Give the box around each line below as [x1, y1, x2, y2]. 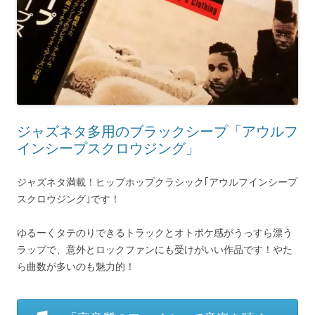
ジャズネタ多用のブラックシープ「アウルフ [17, 123, 298, 139]
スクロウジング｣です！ [17, 193, 120, 205]
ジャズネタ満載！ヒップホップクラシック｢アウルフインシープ [17, 176, 297, 188]
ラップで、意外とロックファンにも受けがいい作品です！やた [17, 243, 292, 255]
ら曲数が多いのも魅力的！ [17, 260, 135, 272]
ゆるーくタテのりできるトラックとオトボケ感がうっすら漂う [17, 226, 292, 238]
